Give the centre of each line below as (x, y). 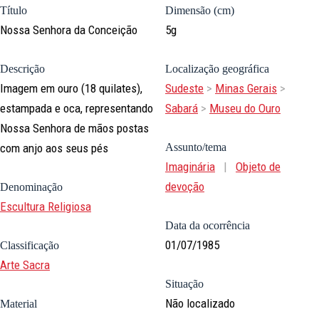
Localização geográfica (217, 69)
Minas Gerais (246, 89)
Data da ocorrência (208, 226)
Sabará (182, 109)
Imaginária (190, 167)
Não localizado (200, 304)
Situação (184, 284)
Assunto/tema (196, 147)
